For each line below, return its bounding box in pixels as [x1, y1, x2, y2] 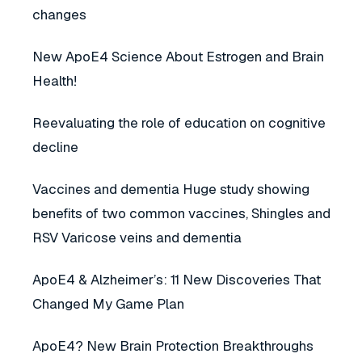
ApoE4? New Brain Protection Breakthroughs [32, 337, 314, 355]
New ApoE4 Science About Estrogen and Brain [32, 48, 324, 65]
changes [32, 6, 86, 23]
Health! [32, 72, 77, 90]
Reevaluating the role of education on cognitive [32, 114, 326, 132]
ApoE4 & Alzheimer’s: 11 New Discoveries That [32, 271, 321, 288]
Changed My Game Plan [32, 295, 184, 313]
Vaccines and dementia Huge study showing [32, 180, 309, 198]
